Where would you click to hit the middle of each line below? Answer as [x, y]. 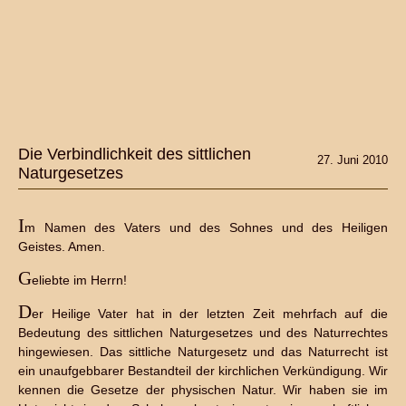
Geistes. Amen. [62, 246]
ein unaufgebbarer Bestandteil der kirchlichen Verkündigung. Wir [203, 371]
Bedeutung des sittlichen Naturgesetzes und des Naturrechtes [203, 333]
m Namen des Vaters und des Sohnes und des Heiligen [206, 227]
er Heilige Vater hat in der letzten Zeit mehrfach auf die [210, 314]
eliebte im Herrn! [79, 280]
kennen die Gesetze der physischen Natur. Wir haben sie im [203, 390]
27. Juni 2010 [353, 160]
